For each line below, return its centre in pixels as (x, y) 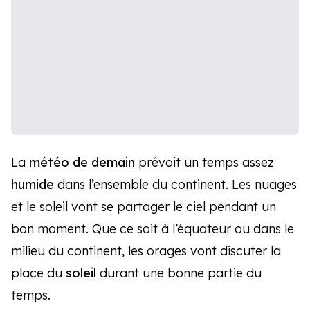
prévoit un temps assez (206, 163)
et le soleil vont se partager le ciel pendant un (144, 207)
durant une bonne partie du (181, 273)
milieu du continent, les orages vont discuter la (146, 251)
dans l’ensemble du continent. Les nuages (175, 185)
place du (38, 273)
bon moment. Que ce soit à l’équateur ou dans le (153, 229)
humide (33, 185)
